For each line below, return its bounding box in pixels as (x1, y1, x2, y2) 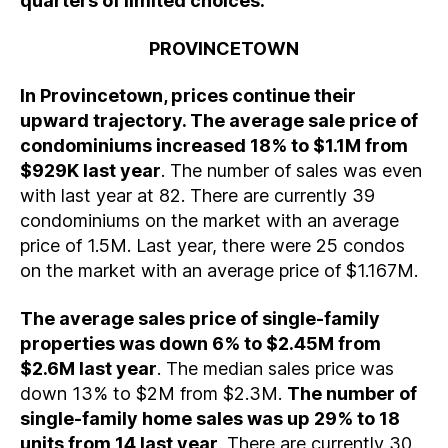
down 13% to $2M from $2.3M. (20, 382, 287, 404)
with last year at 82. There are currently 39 (20, 185, 375, 206)
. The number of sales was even (161, 160, 422, 181)
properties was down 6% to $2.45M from (20, 332, 381, 354)
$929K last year (20, 160, 161, 181)
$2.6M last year (20, 357, 157, 379)
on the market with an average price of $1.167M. (20, 260, 418, 281)
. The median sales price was (157, 357, 394, 379)
